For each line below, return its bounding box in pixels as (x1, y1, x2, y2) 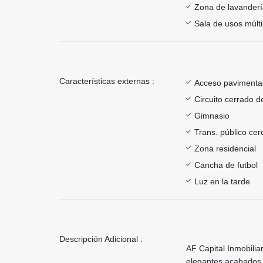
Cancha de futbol (194, 160, 258, 170)
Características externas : (59, 76, 154, 86)
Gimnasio (194, 110, 230, 120)
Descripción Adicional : (59, 234, 143, 244)
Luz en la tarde (194, 176, 250, 186)
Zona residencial (194, 143, 256, 153)
